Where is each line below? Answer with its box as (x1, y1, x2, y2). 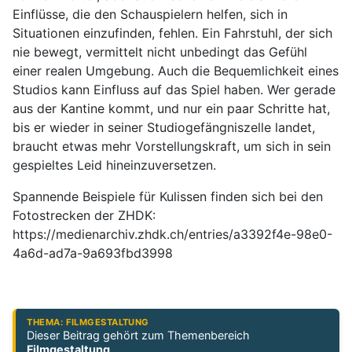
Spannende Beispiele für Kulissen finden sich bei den (13, 188, 323, 204)
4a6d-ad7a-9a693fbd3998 (13, 244, 173, 261)
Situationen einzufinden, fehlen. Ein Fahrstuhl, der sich (13, 24, 332, 41)
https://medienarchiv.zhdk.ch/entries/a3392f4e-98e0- (13, 225, 332, 242)
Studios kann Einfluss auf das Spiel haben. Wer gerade (13, 81, 335, 97)
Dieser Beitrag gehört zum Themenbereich (27, 328, 251, 343)
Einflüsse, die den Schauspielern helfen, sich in (13, 5, 288, 22)
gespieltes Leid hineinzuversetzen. (13, 156, 216, 173)
